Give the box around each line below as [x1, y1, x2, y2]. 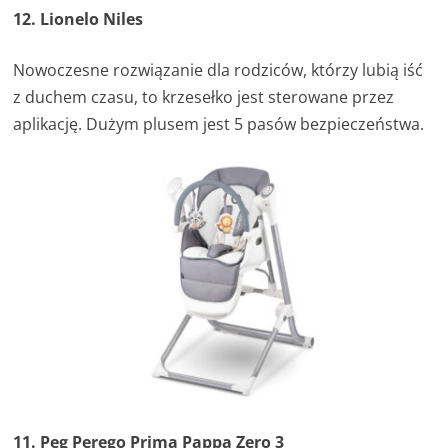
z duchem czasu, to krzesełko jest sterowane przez [13, 85, 395, 108]
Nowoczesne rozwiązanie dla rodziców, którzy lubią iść [13, 58, 424, 81]
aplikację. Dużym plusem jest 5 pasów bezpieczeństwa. [13, 112, 425, 135]
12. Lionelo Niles [13, 7, 144, 30]
